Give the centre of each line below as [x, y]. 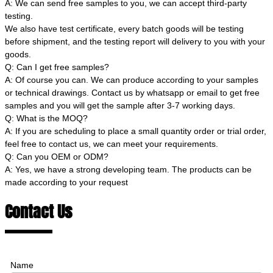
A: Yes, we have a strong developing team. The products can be [128, 169]
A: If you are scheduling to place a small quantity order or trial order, [136, 131]
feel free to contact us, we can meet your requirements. [112, 144]
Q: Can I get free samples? [57, 67]
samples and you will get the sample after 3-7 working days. [120, 105]
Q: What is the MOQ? [46, 118]
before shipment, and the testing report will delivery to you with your [135, 41]
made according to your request [66, 182]
